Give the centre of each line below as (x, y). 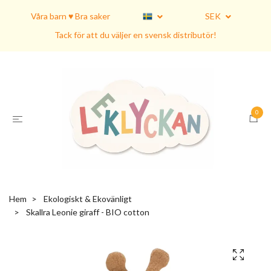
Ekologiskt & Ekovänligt (88, 199)
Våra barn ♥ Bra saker (70, 16)
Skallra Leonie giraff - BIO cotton (87, 212)
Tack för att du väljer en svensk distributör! (135, 35)
